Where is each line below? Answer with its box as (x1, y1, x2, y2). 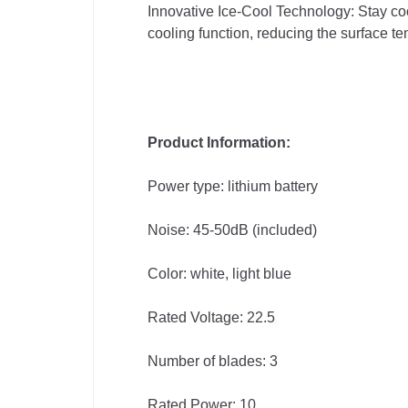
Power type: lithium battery (148, 178, 318, 194)
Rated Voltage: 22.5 (148, 310, 275, 325)
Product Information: (148, 135, 291, 150)
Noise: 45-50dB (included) (148, 222, 317, 238)
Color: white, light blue (148, 266, 291, 281)
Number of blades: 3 (148, 353, 278, 369)
